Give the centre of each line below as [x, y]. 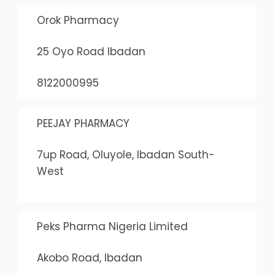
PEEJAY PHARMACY [83, 123]
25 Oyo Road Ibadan [91, 52]
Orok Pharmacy [78, 20]
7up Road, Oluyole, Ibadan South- [126, 155]
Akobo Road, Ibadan [89, 258]
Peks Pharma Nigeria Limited [112, 227]
